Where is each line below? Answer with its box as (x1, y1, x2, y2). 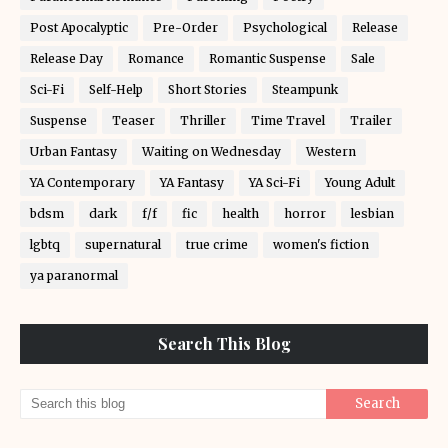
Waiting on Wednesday (142, 144, 281, 159)
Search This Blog (157, 333, 291, 354)
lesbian (351, 206, 394, 221)
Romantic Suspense (209, 51, 326, 66)
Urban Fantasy (30, 144, 117, 159)
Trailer (350, 113, 392, 128)
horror (284, 206, 326, 221)
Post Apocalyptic (30, 20, 128, 35)
